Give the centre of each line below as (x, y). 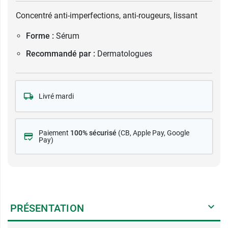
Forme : (40, 36)
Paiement (54, 133)
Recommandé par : (61, 54)
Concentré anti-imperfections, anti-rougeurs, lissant (107, 16)
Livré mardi (56, 96)
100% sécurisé (93, 133)
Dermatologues (125, 54)
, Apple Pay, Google (160, 133)
